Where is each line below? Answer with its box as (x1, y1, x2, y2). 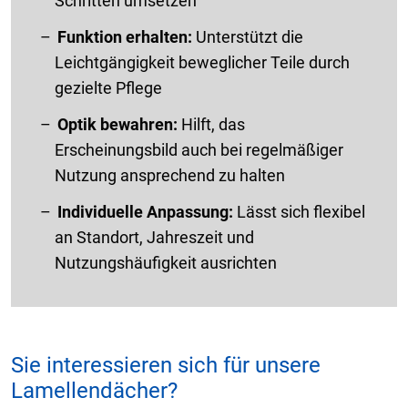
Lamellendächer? (11, 378, 178, 404)
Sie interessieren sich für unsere (11, 352, 321, 379)
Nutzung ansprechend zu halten (55, 166, 285, 186)
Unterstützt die (192, 27, 303, 47)
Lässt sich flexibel (237, 202, 365, 222)
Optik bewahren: (57, 115, 181, 135)
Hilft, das (181, 115, 245, 135)
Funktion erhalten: (57, 27, 192, 47)
